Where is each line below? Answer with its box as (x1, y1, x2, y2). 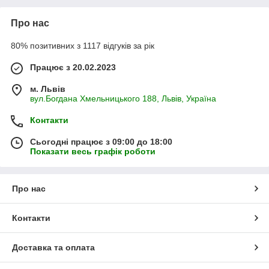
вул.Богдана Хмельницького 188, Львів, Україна (30, 94, 216, 104)
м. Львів (30, 84, 65, 94)
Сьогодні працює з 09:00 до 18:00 (30, 137, 172, 147)
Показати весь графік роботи (30, 147, 156, 157)
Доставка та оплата (12, 243, 95, 253)
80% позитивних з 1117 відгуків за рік (11, 41, 154, 51)
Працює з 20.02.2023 (30, 62, 116, 73)
